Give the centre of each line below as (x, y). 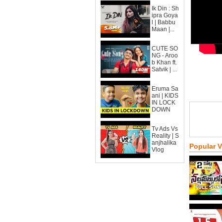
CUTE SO (165, 49)
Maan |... (163, 29)
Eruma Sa (165, 89)
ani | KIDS (165, 96)
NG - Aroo (165, 55)
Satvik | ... (164, 69)
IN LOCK (164, 103)
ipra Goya (165, 15)
